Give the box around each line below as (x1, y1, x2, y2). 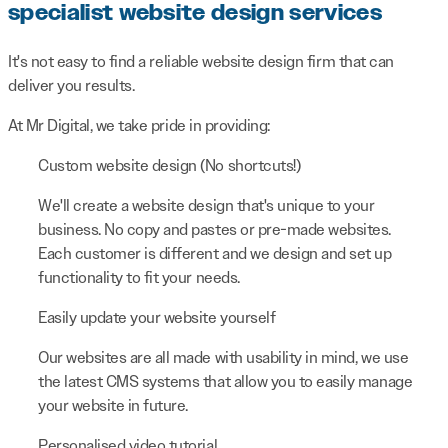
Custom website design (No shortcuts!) (38, 155, 301, 177)
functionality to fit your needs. (38, 267, 240, 289)
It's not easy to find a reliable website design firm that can (8, 51, 394, 73)
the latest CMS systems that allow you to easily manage (38, 371, 413, 393)
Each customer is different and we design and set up (38, 243, 392, 265)
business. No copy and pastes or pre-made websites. (38, 219, 391, 241)
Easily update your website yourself (38, 307, 276, 329)
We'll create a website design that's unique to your (38, 195, 375, 217)
